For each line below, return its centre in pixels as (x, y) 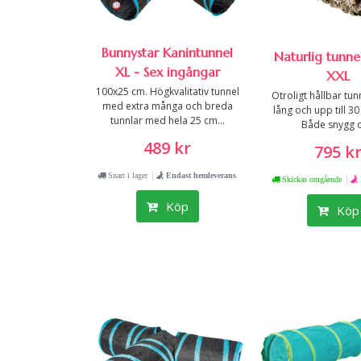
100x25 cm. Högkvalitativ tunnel (167, 92)
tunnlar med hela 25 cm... (167, 121)
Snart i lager (126, 175)
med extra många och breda (167, 106)
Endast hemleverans (199, 175)
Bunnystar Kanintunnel (168, 53)
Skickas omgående (311, 178)
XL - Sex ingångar (167, 72)
